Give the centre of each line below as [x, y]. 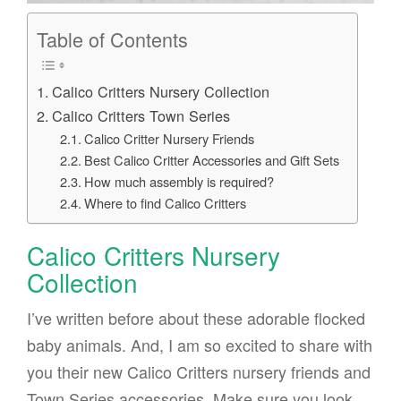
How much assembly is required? [179, 182]
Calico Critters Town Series [141, 116]
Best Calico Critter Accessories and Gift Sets [211, 160]
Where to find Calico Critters [165, 203]
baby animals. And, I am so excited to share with [200, 344]
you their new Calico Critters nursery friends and [199, 371]
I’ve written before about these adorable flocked [196, 317]
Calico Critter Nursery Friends [169, 139]
